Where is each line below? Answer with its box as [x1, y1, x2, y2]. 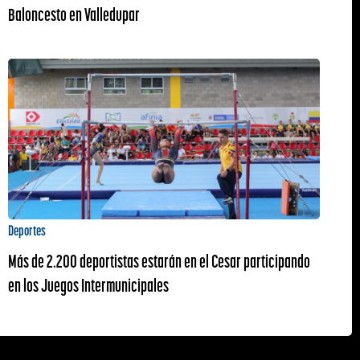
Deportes [7, 221, 46, 239]
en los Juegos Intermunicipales [7, 274, 169, 297]
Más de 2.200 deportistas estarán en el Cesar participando [7, 250, 310, 272]
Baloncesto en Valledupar [7, 3, 140, 26]
